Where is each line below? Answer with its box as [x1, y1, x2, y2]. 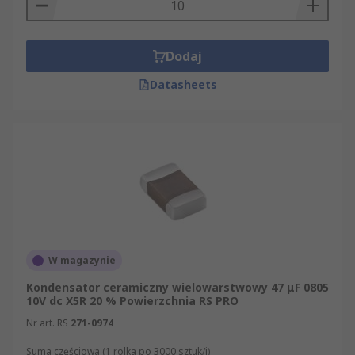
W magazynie [48, 254, 116, 267]
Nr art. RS [26, 316, 68, 330]
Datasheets [149, 77, 217, 92]
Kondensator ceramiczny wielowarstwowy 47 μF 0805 [26, 280, 329, 295]
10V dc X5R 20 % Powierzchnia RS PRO [26, 293, 239, 308]
